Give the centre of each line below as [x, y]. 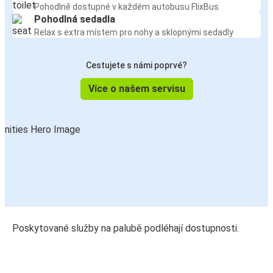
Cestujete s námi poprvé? [136, 66]
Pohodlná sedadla [75, 19]
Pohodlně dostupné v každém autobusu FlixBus [126, 7]
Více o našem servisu [136, 89]
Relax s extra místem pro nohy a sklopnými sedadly [134, 33]
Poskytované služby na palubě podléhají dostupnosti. [126, 229]
